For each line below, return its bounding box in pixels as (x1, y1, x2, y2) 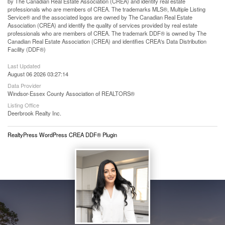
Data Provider (8, 81, 41, 89)
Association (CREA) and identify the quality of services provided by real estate (8, 21, 197, 29)
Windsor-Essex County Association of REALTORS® (8, 89, 135, 97)
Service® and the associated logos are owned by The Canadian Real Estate (8, 13, 192, 21)
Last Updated (8, 62, 40, 70)
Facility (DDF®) (8, 45, 46, 53)
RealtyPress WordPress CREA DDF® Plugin (8, 131, 117, 139)
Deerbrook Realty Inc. (8, 109, 61, 117)
